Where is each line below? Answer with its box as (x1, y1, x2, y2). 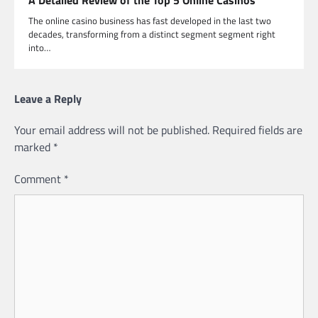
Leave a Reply (14, 89, 82, 107)
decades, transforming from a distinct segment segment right (28, 26, 275, 41)
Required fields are (212, 121, 302, 138)
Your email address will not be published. (14, 121, 209, 138)
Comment (14, 170, 64, 187)
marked (14, 138, 53, 155)
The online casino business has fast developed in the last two (28, 13, 271, 28)
